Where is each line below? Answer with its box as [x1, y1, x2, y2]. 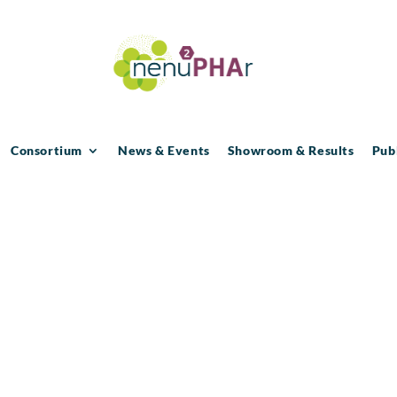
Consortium [11, 142, 83, 158]
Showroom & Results [227, 142, 354, 158]
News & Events [118, 142, 210, 158]
